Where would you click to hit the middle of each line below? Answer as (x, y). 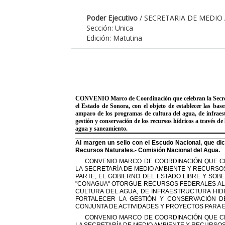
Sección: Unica (110, 28)
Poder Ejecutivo (112, 18)
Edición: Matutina (114, 38)
